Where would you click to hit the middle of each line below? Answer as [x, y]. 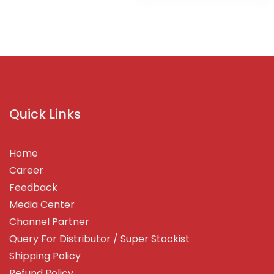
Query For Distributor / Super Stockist [99, 239]
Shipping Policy [45, 256]
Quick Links [45, 114]
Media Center [42, 205]
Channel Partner [49, 222]
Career [26, 171]
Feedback [33, 188]
